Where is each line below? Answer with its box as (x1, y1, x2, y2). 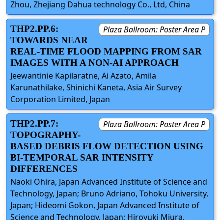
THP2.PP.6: (10, 23, 58, 34)
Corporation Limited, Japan (10, 94, 110, 105)
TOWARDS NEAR (10, 34, 88, 45)
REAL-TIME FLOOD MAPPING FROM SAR (10, 46, 202, 56)
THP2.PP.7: (10, 118, 58, 129)
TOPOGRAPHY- (10, 130, 81, 140)
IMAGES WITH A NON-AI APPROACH (10, 57, 179, 68)
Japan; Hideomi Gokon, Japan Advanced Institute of (10, 200, 199, 211)
